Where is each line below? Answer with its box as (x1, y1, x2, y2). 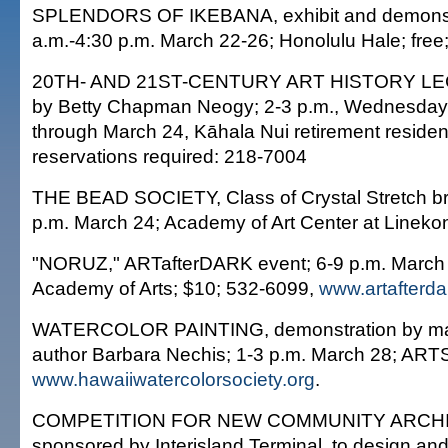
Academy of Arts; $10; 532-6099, (32, 277, 319, 299)
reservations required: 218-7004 (32, 145, 307, 167)
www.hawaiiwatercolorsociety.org (32, 368, 315, 390)
